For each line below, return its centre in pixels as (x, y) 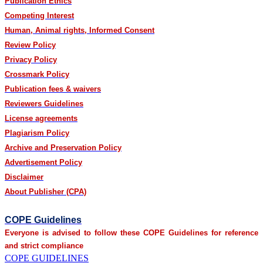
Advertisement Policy (43, 162)
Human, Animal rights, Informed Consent (80, 30)
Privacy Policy (31, 59)
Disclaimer (24, 177)
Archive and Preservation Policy (63, 147)
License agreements (41, 118)
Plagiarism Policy (37, 133)
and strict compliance (44, 245)
